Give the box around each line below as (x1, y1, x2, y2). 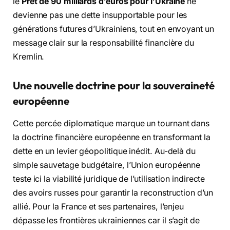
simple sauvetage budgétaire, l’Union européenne (13, 160, 201, 170)
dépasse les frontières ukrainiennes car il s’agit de (13, 216, 200, 226)
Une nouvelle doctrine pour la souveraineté (13, 79, 215, 92)
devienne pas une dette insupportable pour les (13, 10, 187, 21)
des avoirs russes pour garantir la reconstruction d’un (13, 188, 213, 198)
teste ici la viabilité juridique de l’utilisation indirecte (13, 174, 205, 184)
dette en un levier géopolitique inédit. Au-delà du (13, 146, 196, 157)
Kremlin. (13, 52, 45, 62)
